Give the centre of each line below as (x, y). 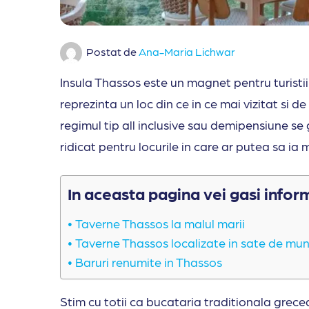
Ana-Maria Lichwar (187, 52)
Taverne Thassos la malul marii (160, 223)
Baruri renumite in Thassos (148, 262)
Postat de (112, 52)
